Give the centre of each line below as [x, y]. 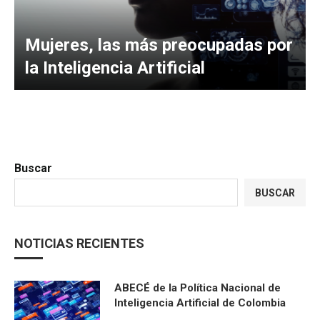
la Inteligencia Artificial [115, 68]
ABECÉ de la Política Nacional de [197, 288]
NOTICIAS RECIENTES [79, 243]
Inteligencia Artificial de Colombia [200, 303]
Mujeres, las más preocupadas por [159, 45]
